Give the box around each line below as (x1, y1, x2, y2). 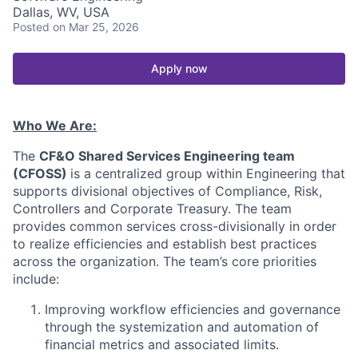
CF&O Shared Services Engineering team (39, 147, 295, 164)
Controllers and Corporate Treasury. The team (13, 200, 292, 217)
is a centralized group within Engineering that (70, 165, 345, 181)
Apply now (150, 61, 208, 75)
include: (13, 270, 59, 287)
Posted (13, 19, 50, 34)
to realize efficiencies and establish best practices (13, 235, 316, 252)
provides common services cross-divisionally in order (13, 217, 336, 234)
